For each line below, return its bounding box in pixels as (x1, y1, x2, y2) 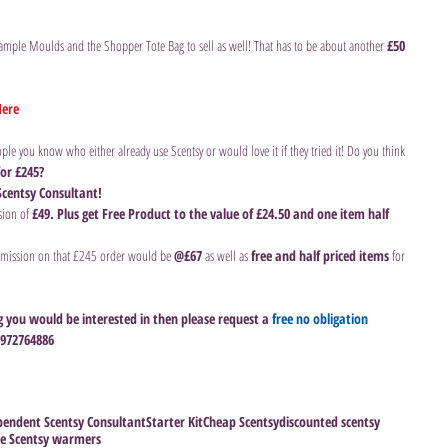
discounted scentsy (279, 411, 380, 431)
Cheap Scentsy (203, 411, 279, 431)
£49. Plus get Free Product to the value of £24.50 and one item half (32, 203, 392, 223)
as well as (205, 245, 248, 265)
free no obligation (272, 308, 371, 328)
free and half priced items (248, 245, 392, 265)
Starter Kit (146, 411, 203, 431)
